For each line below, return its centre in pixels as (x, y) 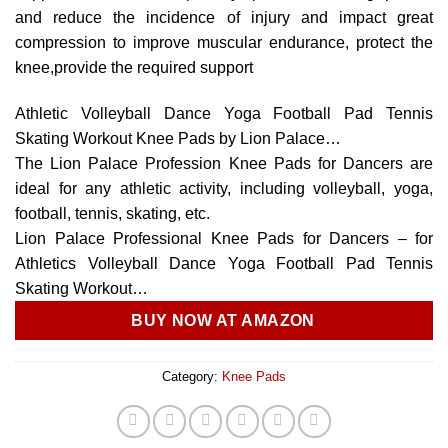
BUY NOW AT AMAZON (224, 321)
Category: (192, 376)
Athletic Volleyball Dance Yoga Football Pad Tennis (224, 114)
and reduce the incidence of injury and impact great (224, 18)
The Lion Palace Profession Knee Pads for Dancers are (224, 164)
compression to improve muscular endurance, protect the (224, 43)
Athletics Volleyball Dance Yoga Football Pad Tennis (224, 264)
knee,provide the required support (134, 68)
